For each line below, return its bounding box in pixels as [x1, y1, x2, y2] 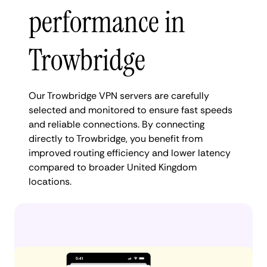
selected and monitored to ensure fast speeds [29, 103, 232, 116]
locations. [29, 175, 72, 188]
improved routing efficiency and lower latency [29, 146, 231, 159]
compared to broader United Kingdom [29, 160, 197, 173]
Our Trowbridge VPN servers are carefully [29, 89, 209, 102]
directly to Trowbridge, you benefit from [29, 132, 203, 145]
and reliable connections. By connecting [29, 117, 204, 131]
